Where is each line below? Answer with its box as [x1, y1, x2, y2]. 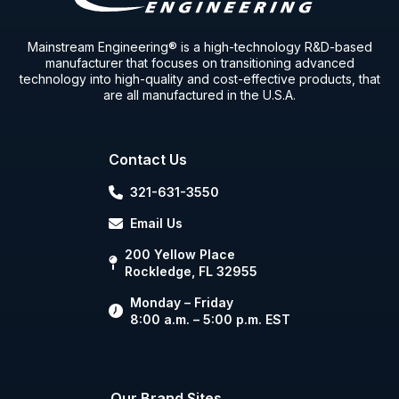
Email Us [130, 216, 183, 232]
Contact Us [109, 151, 187, 169]
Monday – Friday [130, 295, 233, 311]
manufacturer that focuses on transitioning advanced [45, 55, 354, 71]
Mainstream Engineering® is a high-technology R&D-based [27, 39, 372, 55]
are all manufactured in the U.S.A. [103, 87, 296, 103]
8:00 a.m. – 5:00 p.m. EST [130, 312, 290, 328]
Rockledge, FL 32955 [125, 264, 257, 280]
